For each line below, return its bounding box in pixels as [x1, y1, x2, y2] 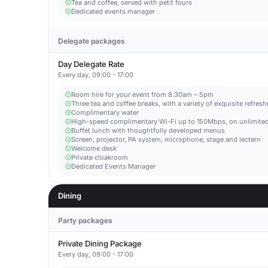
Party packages [58, 216, 112, 225]
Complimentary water [71, 108, 139, 117]
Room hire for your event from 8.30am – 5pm [71, 90, 214, 99]
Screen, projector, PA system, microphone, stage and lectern [71, 135, 261, 144]
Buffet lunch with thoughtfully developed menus [71, 126, 225, 135]
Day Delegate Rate [58, 59, 124, 69]
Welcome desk [71, 144, 117, 153]
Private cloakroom [71, 153, 128, 162]
